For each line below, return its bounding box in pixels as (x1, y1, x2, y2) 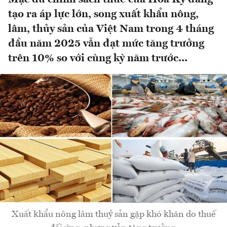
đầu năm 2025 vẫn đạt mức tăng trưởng (8, 39, 204, 50)
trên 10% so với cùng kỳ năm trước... (8, 53, 187, 64)
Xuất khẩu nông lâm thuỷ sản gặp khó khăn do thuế (11, 209, 216, 219)
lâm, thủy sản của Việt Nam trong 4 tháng (8, 24, 214, 35)
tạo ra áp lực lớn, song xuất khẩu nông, (8, 9, 199, 20)
